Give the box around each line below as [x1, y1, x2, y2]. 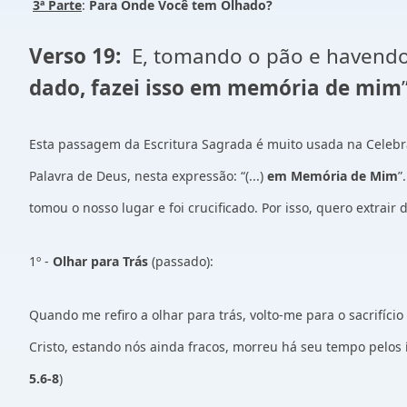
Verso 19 [29, 42, 115, 70]
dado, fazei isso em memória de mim [29, 74, 402, 102]
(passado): [152, 253, 213, 270]
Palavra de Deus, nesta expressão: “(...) [29, 167, 267, 184]
